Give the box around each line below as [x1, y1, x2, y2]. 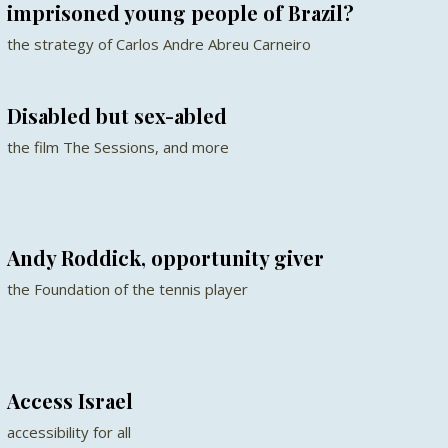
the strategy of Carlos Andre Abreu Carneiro [6, 33, 311, 54]
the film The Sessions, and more [6, 136, 229, 157]
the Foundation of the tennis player [6, 279, 248, 300]
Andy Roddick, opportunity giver [6, 244, 324, 272]
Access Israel [6, 386, 133, 414]
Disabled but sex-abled [6, 101, 227, 129]
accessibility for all [6, 421, 131, 442]
